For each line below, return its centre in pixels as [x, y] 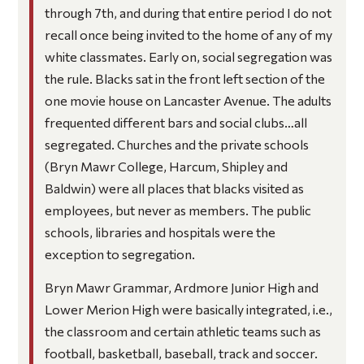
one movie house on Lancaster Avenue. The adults [188, 101]
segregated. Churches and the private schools [176, 145]
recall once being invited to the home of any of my [188, 35]
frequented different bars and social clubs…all [175, 123]
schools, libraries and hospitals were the [160, 232]
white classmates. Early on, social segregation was [188, 57]
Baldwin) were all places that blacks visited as [174, 188]
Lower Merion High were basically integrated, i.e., [188, 309]
